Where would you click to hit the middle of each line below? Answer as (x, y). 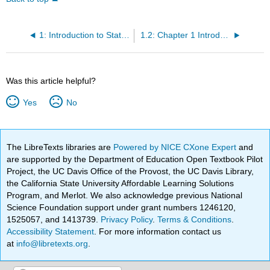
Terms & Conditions (195, 219)
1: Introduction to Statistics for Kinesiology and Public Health (125, 35)
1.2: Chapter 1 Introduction (224, 35)
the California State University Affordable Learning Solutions (121, 183)
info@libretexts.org (51, 243)
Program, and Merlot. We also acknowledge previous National (125, 195)
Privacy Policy (127, 219)
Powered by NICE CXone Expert (176, 147)
